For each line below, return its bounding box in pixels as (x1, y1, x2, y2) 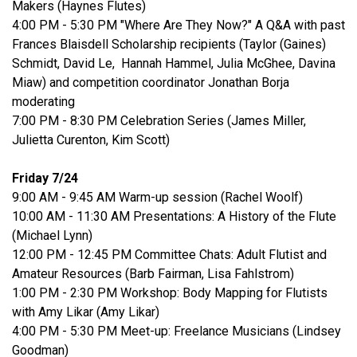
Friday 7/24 (12, 171, 78, 186)
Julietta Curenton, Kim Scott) (12, 132, 189, 148)
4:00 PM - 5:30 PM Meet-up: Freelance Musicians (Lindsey (12, 324, 341, 339)
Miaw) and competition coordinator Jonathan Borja (12, 75, 289, 91)
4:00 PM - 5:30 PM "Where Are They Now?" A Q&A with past (12, 18, 345, 33)
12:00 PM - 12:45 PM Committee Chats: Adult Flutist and (12, 247, 327, 263)
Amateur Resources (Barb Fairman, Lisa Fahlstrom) (12, 266, 294, 282)
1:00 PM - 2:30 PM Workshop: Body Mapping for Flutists (12, 285, 328, 301)
